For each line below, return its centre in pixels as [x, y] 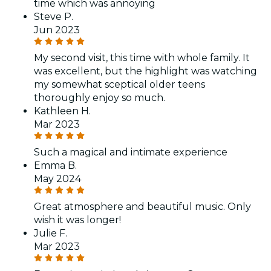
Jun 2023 [57, 30]
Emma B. [55, 165]
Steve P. [54, 16]
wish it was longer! [77, 220]
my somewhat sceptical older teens [119, 84]
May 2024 [57, 178]
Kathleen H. [62, 111]
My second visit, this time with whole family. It [142, 57]
